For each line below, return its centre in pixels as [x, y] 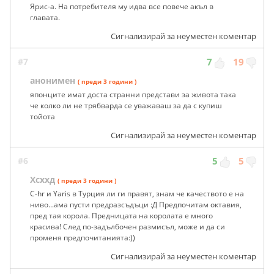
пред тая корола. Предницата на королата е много [121, 216]
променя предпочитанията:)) [83, 238]
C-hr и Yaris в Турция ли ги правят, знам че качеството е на [137, 194]
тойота [43, 117]
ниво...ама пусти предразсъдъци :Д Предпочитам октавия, [136, 205]
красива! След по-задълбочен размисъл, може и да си [128, 227]
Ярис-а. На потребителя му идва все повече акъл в [122, 7]
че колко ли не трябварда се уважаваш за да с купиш [126, 106]
